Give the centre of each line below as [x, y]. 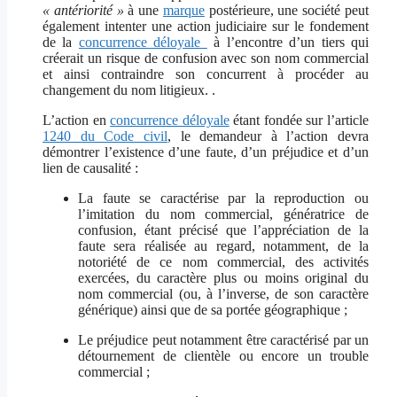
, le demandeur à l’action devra [268, 136]
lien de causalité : [90, 168]
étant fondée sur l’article [299, 121]
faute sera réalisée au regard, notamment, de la [223, 246]
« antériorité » [83, 11]
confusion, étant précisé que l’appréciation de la [223, 230]
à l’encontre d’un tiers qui [288, 43]
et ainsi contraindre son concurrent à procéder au [206, 74]
